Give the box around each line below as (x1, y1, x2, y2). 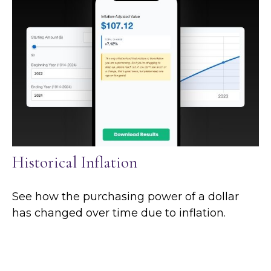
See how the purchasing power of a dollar (12, 190, 239, 204)
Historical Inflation (12, 152, 137, 173)
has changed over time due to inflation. (12, 206, 226, 220)
